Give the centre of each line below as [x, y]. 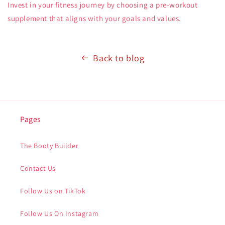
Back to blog [119, 58]
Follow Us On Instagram [60, 213]
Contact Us [38, 168]
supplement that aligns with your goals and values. [95, 18]
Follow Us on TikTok [53, 191]
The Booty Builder [49, 146]
